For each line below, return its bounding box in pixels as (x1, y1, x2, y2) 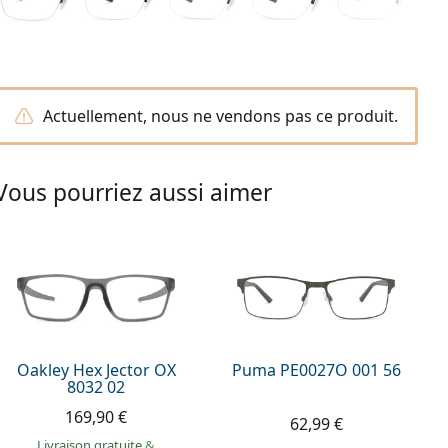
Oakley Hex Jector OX (16, 358, 176, 381)
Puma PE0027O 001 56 (231, 358, 401, 381)
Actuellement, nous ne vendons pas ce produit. (42, 105, 398, 127)
